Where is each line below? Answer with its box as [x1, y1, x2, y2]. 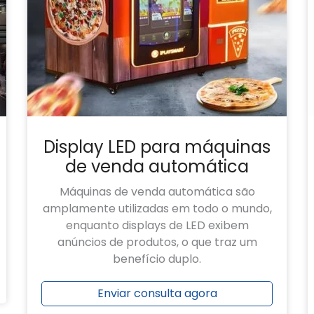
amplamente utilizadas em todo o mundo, [42, 200, 272, 217]
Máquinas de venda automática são [59, 183, 255, 200]
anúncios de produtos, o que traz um [57, 233, 257, 250]
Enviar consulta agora [97, 285, 217, 302]
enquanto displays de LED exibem [65, 217, 249, 233]
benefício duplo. [113, 250, 201, 267]
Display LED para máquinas [43, 135, 271, 158]
